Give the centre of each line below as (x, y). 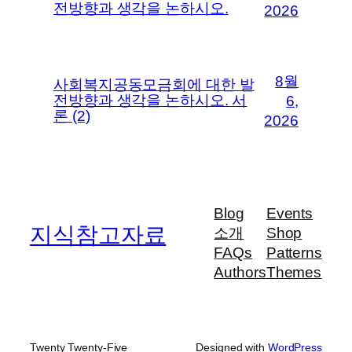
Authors (240, 273)
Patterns (294, 253)
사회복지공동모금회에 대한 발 (154, 84)
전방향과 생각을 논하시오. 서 (150, 100)
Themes (294, 273)
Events (290, 214)
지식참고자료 (98, 235)
